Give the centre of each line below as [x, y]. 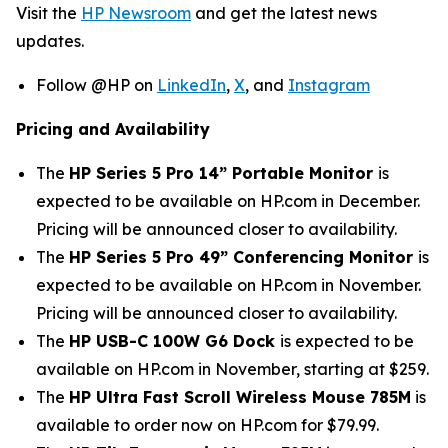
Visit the [48, 13]
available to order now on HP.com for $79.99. [207, 425]
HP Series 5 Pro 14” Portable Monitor [223, 173]
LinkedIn [191, 85]
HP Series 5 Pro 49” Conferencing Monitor [243, 257]
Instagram [329, 85]
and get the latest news [284, 13]
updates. [50, 41]
